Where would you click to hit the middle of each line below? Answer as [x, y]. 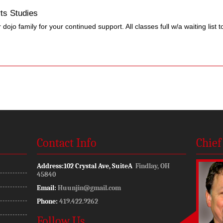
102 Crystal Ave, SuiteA [100, 166]
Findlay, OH [153, 166]
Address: [50, 166]
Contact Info [67, 143]
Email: [47, 188]
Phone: [47, 201]
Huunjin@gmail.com [89, 188]
